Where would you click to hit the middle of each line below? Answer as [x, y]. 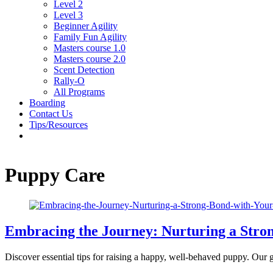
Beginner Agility [86, 26]
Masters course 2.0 [90, 59]
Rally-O [69, 81]
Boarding [47, 103]
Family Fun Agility [90, 37]
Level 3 [68, 15]
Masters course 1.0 [90, 48]
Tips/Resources [58, 125]
